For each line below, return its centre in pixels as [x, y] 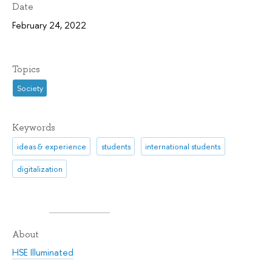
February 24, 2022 [49, 25]
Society [30, 88]
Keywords [34, 127]
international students [183, 147]
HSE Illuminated [43, 253]
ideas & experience [51, 147]
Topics [26, 69]
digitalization [39, 168]
